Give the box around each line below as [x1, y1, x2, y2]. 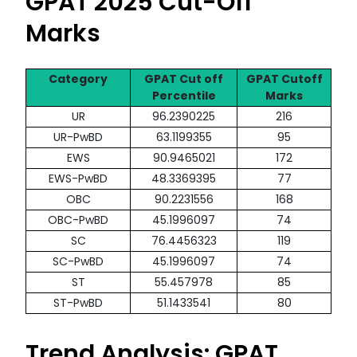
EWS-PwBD [49, 171, 108, 187]
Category [49, 71, 108, 88]
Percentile [151, 88, 216, 104]
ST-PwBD [53, 295, 103, 312]
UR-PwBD [53, 129, 103, 146]
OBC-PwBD [48, 212, 108, 229]
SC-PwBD [53, 253, 104, 270]
